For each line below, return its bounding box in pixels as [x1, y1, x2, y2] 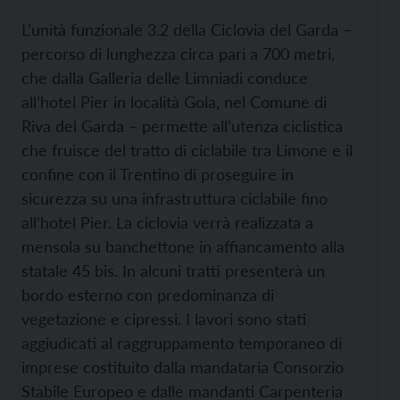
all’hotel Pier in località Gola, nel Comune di [21, 91, 327, 112]
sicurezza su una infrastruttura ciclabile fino [21, 187, 328, 208]
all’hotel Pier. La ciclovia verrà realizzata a [21, 212, 313, 232]
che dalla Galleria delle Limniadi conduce [21, 67, 308, 87]
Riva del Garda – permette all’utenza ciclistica [21, 115, 343, 136]
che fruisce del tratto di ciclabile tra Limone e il [21, 139, 353, 160]
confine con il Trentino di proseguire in [21, 163, 294, 184]
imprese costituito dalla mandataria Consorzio [21, 356, 344, 377]
